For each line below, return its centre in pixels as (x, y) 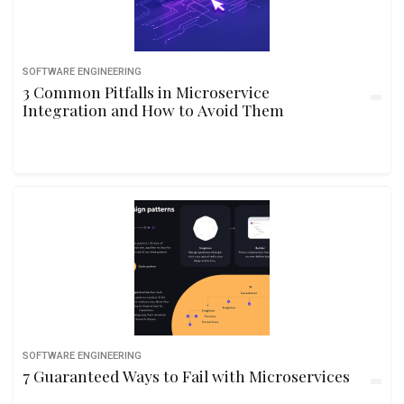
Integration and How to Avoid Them (153, 110)
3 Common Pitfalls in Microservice (146, 92)
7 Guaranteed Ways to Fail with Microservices (186, 376)
